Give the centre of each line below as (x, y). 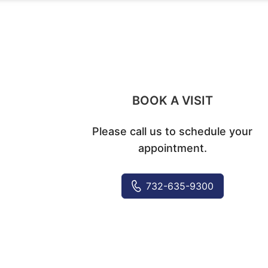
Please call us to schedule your (173, 131)
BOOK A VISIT (172, 100)
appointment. (172, 148)
